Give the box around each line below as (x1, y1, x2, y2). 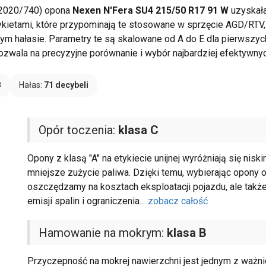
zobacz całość (147, 195, 208, 207)
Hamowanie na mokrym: (38, 226, 167, 240)
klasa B (166, 226, 207, 240)
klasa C (118, 123, 159, 138)
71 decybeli (44, 80, 88, 90)
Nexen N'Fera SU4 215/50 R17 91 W (72, 5, 229, 17)
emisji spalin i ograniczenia (27, 195, 140, 207)
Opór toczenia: (38, 123, 118, 138)
